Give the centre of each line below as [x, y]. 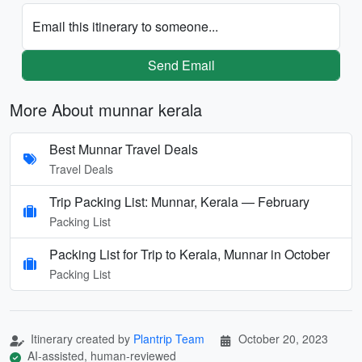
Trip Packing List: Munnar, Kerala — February [179, 201]
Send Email [181, 65]
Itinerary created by [80, 338]
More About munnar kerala [106, 109]
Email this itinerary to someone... [125, 26]
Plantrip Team [169, 338]
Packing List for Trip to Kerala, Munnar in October [189, 254]
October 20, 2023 [283, 338]
